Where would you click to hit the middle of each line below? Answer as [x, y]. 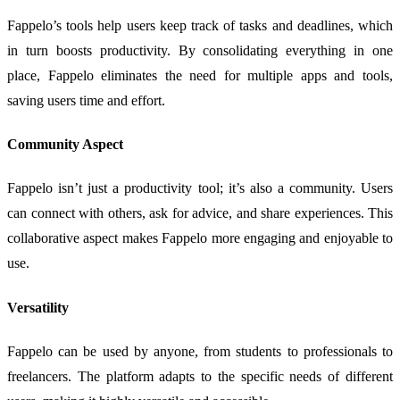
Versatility [38, 307]
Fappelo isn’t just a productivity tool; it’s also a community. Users [200, 188]
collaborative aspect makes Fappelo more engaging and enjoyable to [200, 238]
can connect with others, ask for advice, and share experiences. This [200, 213]
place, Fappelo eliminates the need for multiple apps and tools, [200, 75]
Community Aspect [65, 145]
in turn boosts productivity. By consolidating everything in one [200, 50]
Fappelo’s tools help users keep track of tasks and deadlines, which [200, 25]
